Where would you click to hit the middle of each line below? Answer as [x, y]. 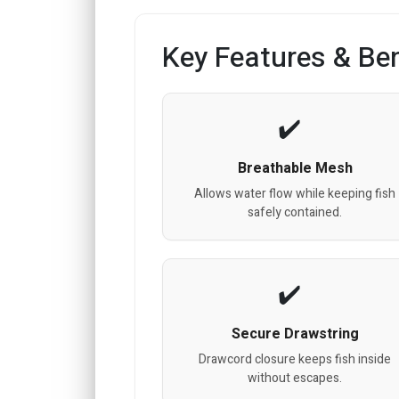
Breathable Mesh [295, 168]
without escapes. [295, 378]
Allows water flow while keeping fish [295, 193]
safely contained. [295, 212]
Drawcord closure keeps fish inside [295, 359]
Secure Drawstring [295, 334]
